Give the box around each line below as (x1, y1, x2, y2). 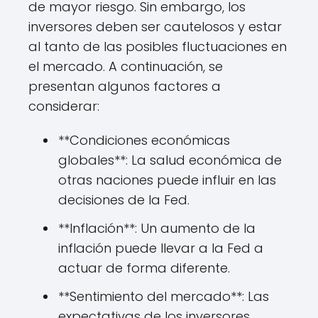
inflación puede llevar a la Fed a (58, 239, 263, 258)
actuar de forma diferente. (58, 259, 230, 278)
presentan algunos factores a (28, 77, 221, 96)
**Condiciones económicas (58, 131, 230, 150)
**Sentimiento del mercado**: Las (58, 287, 269, 306)
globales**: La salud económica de (58, 151, 282, 170)
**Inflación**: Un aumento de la (58, 219, 256, 238)
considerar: (28, 97, 99, 116)
